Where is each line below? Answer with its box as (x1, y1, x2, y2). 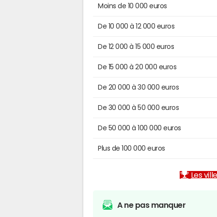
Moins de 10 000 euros (98, 2, 167, 9)
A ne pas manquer (117, 201, 186, 209)
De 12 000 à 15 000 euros (98, 43, 174, 50)
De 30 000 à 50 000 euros (98, 104, 179, 111)
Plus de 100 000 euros (98, 144, 165, 152)
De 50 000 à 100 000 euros (98, 124, 181, 131)
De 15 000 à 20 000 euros (98, 63, 177, 70)
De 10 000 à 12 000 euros (98, 22, 175, 30)
